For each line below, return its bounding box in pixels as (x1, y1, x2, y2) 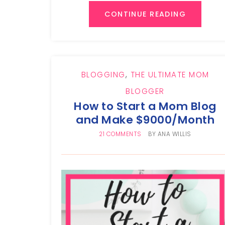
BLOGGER (126, 86, 165, 97)
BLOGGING (81, 69, 126, 80)
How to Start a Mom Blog (74, 98, 216, 115)
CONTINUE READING (104, 9, 186, 20)
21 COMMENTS (99, 130, 142, 139)
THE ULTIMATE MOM (130, 69, 209, 80)
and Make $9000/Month (76, 112, 215, 128)
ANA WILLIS (157, 130, 191, 139)
